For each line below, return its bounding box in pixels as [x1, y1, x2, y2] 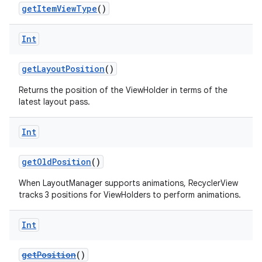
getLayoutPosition [22, 63, 105, 74]
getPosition [22, 249, 76, 260]
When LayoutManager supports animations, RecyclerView [19, 178, 238, 188]
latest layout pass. [19, 96, 90, 107]
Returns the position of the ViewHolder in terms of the [19, 85, 227, 95]
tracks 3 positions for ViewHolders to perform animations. [19, 189, 241, 200]
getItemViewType [22, 3, 97, 14]
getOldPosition [22, 156, 91, 167]
